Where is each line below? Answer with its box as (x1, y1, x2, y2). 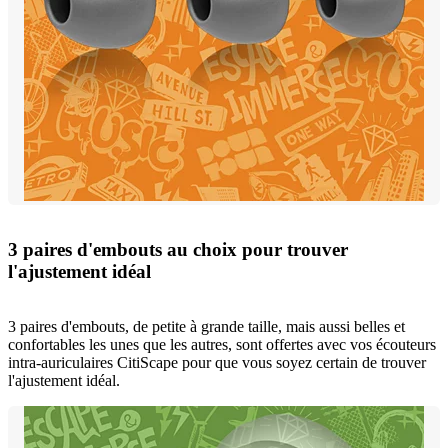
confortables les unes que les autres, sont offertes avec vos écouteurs (8, 336, 436, 353)
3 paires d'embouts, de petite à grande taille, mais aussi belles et (8, 318, 405, 335)
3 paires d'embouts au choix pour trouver (8, 239, 348, 261)
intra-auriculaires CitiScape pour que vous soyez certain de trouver (8, 354, 426, 371)
